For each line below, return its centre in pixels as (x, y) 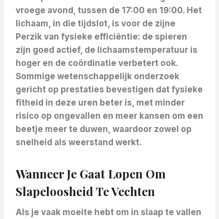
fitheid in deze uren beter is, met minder (100, 103)
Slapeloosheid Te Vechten (85, 191)
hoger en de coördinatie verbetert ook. (97, 63)
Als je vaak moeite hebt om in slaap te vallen (109, 212)
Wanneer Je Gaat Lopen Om (91, 174)
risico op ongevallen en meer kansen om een (109, 116)
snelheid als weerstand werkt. (79, 142)
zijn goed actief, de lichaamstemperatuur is (107, 50)
